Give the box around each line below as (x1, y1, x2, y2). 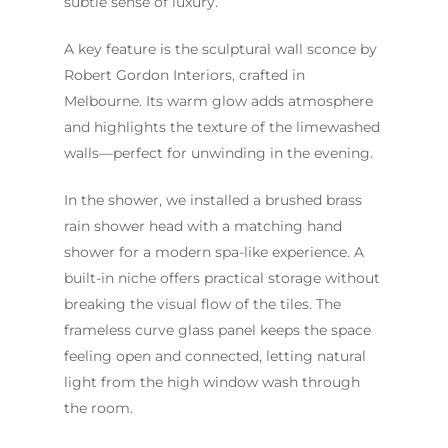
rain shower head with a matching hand (64, 217, 342, 236)
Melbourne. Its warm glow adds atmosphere (64, 92, 373, 111)
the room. (64, 399, 133, 418)
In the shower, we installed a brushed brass (64, 191, 362, 210)
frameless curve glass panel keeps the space (64, 321, 371, 340)
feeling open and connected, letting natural (64, 347, 366, 366)
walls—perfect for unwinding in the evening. (64, 144, 373, 163)
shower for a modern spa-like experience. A (64, 243, 364, 262)
